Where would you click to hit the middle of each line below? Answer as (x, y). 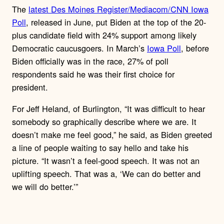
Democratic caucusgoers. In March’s (79, 48)
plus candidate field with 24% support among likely (104, 35)
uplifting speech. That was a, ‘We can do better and (106, 173)
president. (30, 87)
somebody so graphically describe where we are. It (104, 121)
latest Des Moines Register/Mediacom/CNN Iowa (118, 9)
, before (195, 48)
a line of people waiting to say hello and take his (100, 147)
